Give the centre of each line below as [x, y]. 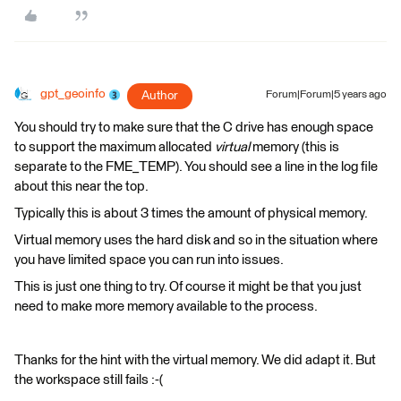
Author [160, 96]
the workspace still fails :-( [89, 380]
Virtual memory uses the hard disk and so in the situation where [196, 240]
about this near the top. [81, 187]
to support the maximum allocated [115, 147]
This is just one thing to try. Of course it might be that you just [188, 287]
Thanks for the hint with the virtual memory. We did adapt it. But [195, 360]
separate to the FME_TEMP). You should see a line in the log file [196, 167]
